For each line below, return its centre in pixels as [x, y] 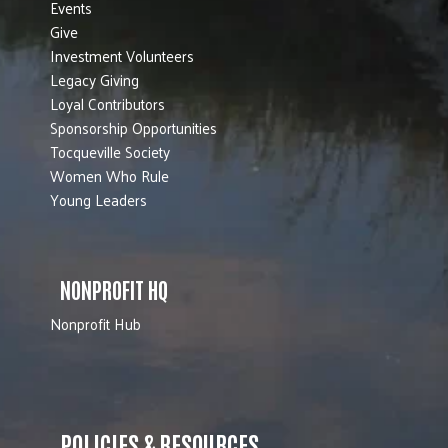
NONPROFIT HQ [114, 288]
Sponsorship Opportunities [133, 127]
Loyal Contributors [107, 103]
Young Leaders [98, 199]
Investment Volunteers [122, 55]
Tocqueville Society [110, 151]
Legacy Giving [94, 79]
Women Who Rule [109, 175]
